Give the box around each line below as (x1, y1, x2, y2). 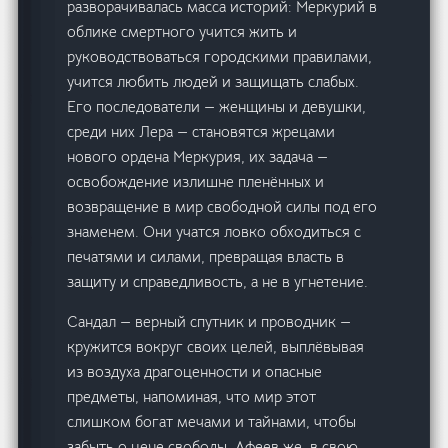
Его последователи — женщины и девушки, (67, 97, 367, 117)
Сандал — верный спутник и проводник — (67, 312, 352, 332)
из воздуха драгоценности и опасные (67, 362, 323, 382)
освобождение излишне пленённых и (67, 172, 325, 192)
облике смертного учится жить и (67, 22, 298, 42)
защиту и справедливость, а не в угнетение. (67, 272, 369, 292)
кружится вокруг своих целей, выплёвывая (67, 337, 365, 357)
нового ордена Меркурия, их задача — (67, 147, 329, 167)
